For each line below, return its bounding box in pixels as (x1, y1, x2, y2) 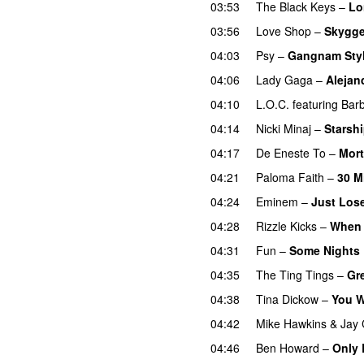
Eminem (256, 193, 298, 210)
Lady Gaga (256, 71, 313, 88)
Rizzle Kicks (256, 217, 317, 234)
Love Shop (256, 22, 311, 39)
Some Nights (289, 241, 360, 258)
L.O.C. (256, 95, 289, 112)
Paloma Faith (256, 168, 324, 185)
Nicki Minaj (256, 119, 311, 136)
